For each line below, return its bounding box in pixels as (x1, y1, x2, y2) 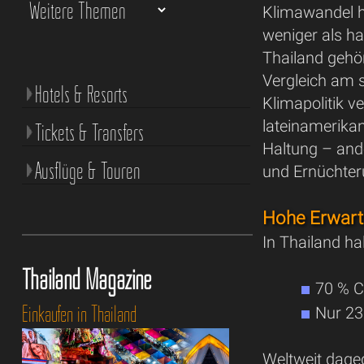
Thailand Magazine (21, 262, 151, 297)
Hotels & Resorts (34, 80, 128, 108)
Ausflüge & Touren (34, 156, 141, 184)
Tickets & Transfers (34, 118, 144, 146)
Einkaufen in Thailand (21, 299, 136, 327)
